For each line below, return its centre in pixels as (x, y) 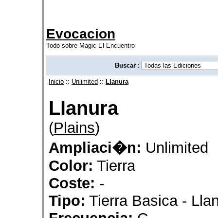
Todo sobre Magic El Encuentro (91, 45)
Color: (71, 165)
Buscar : (128, 65)
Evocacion (81, 34)
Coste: (72, 183)
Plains (74, 127)
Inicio (56, 81)
